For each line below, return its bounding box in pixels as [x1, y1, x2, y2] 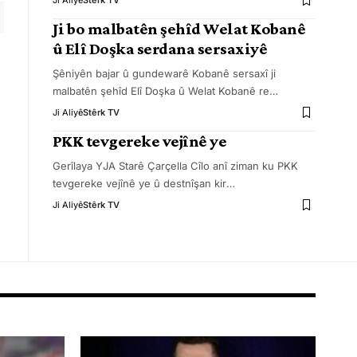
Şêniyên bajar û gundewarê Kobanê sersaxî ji [52, 67, 276, 80]
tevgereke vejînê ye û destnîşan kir [52, 177, 226, 190]
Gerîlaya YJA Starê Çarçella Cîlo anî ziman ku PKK [52, 159, 298, 172]
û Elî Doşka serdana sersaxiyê [52, 39, 268, 58]
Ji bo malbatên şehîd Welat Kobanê [52, 19, 306, 38]
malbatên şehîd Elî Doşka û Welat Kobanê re [52, 84, 269, 97]
